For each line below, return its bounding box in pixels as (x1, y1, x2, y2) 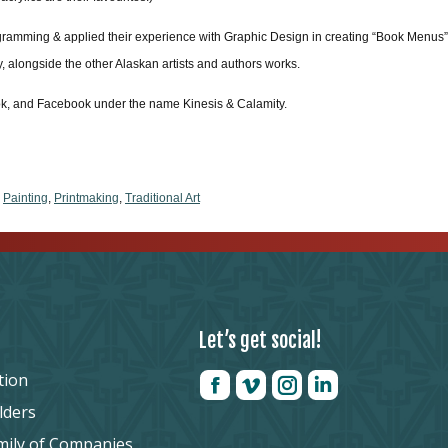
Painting (3, 191, 48, 206)
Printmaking (54, 191, 119, 206)
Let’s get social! (199, 328, 323, 354)
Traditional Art (125, 191, 200, 206)
